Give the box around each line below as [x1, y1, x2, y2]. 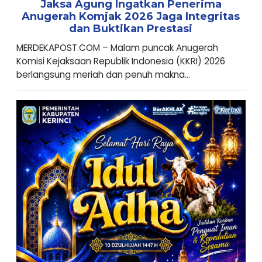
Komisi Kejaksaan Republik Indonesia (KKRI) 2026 [16, 54, 225, 67]
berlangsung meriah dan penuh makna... [16, 68, 190, 81]
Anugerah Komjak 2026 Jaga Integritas [22, 9, 240, 23]
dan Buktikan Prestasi [69, 22, 193, 35]
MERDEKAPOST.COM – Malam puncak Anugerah [16, 41, 218, 54]
